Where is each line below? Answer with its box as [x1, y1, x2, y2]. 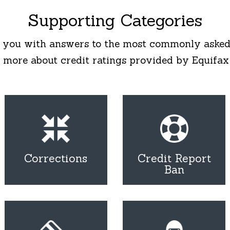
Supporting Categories [28, 9, 202, 31]
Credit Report [137, 151, 211, 165]
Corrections [24, 151, 88, 165]
